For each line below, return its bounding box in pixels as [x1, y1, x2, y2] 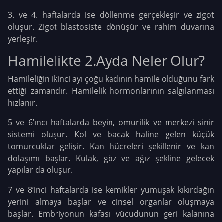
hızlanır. [8, 97, 37, 109]
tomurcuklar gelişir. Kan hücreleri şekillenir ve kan [8, 141, 214, 152]
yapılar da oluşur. [8, 165, 73, 176]
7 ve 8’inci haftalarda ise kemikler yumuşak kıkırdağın [8, 184, 214, 196]
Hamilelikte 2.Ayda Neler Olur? [8, 51, 205, 70]
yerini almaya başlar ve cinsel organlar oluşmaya [8, 196, 214, 208]
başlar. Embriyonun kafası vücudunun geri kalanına [8, 208, 214, 220]
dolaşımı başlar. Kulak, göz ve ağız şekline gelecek [8, 153, 214, 164]
